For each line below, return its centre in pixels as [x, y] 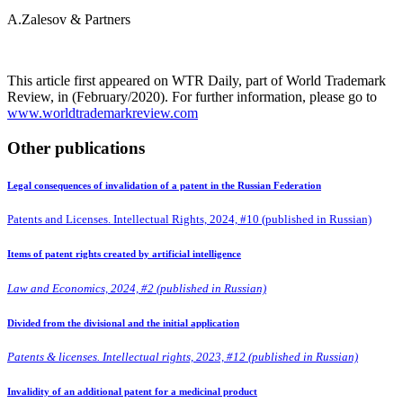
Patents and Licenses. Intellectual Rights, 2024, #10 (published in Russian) [189, 219]
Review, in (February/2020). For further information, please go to [192, 97]
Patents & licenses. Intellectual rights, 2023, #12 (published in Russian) [183, 356]
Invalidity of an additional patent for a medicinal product [132, 392]
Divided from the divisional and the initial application [123, 322]
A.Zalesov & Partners [69, 20]
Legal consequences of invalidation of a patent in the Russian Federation [164, 186]
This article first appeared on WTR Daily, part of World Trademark [197, 81]
